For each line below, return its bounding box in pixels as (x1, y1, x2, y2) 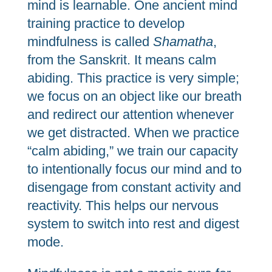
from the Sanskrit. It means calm (27, 52, 216, 67)
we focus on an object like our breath (27, 89, 242, 104)
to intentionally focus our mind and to (27, 161, 242, 177)
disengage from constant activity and (27, 180, 241, 195)
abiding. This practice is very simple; (27, 70, 239, 86)
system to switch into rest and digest (27, 216, 239, 231)
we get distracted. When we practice (27, 125, 239, 140)
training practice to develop (27, 16, 185, 31)
